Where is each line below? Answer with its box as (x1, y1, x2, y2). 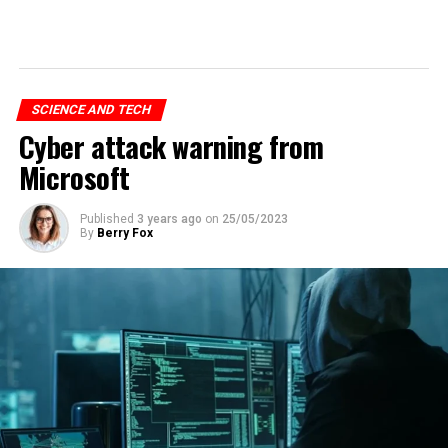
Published (79, 211, 134, 226)
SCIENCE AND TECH (29, 101, 153, 117)
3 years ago (136, 211, 202, 226)
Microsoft (18, 155, 130, 198)
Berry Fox (96, 225, 153, 240)
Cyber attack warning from (18, 124, 324, 167)
